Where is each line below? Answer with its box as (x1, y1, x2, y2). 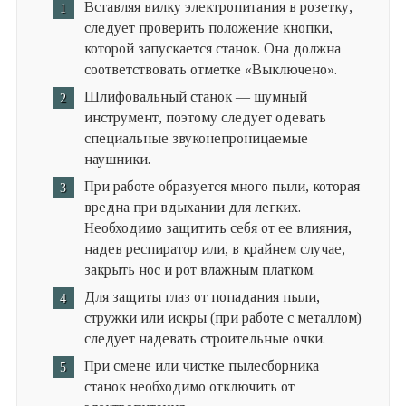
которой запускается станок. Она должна (83, 40, 341, 56)
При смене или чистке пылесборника (83, 357, 319, 373)
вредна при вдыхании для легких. (83, 198, 301, 215)
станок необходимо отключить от (83, 378, 295, 394)
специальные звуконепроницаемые (83, 130, 308, 146)
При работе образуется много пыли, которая (83, 178, 360, 194)
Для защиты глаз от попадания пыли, (83, 288, 320, 304)
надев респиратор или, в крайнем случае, (83, 240, 345, 256)
